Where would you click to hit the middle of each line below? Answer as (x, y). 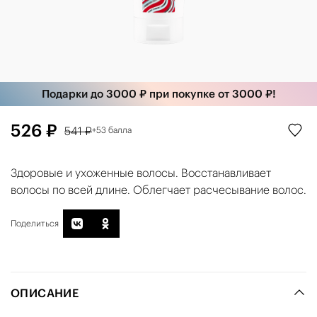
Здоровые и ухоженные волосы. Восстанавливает (141, 173)
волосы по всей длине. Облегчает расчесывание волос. (158, 190)
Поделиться (35, 224)
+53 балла (112, 130)
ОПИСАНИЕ (45, 293)
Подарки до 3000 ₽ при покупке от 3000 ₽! (158, 94)
